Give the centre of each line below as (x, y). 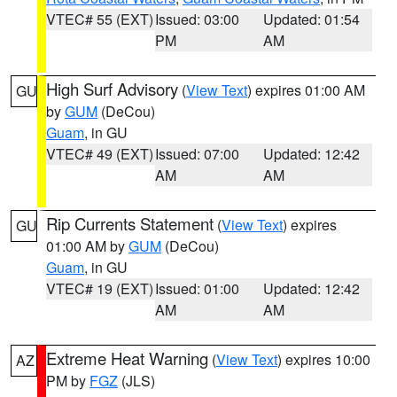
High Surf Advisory (112, 89)
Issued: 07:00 (197, 154)
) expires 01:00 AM (306, 90)
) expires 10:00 (324, 359)
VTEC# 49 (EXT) (100, 154)
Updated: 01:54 (312, 19)
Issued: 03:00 (197, 19)
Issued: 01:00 (197, 288)
